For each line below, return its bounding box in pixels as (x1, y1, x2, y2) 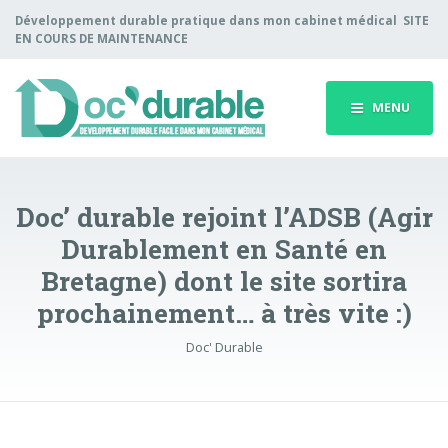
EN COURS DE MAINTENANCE (15, 30, 194, 46)
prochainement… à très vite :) (36, 295, 412, 331)
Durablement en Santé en (61, 231, 387, 267)
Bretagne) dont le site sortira (41, 263, 407, 299)
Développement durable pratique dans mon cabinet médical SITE (15, 12, 429, 28)
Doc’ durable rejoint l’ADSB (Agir (15, 199, 433, 235)
